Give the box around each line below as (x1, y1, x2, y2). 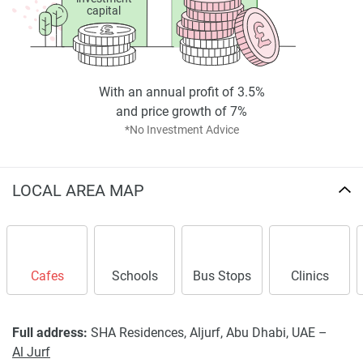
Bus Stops (193, 268, 251, 284)
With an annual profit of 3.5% (98, 84, 265, 100)
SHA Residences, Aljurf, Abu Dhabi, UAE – (88, 325, 327, 341)
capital (87, 4, 121, 18)
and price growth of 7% (116, 104, 247, 120)
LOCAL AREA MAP (12, 181, 144, 201)
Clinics (290, 268, 329, 284)
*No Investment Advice (124, 123, 239, 137)
